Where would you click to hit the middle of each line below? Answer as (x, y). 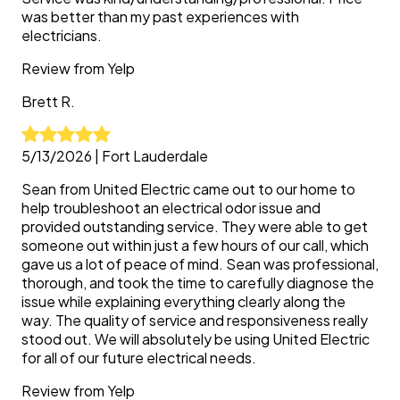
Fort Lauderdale (155, 156)
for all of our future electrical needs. (139, 358)
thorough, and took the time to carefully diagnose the (198, 283)
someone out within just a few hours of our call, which (195, 245)
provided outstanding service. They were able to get (195, 226)
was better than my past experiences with (160, 17)
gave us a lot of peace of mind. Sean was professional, (200, 264)
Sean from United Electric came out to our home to (188, 189)
